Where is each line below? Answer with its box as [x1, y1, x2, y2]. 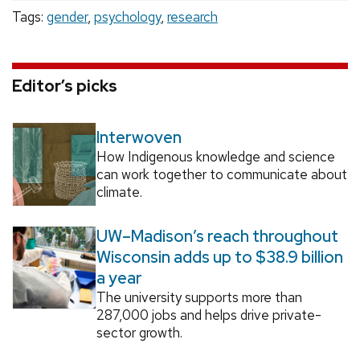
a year [96, 267, 142, 288]
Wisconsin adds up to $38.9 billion [96, 246, 343, 268]
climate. [96, 183, 142, 202]
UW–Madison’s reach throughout [96, 225, 338, 247]
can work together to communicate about [96, 166, 347, 184]
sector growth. [96, 323, 182, 342]
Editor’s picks [12, 76, 117, 97]
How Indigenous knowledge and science [96, 148, 335, 166]
